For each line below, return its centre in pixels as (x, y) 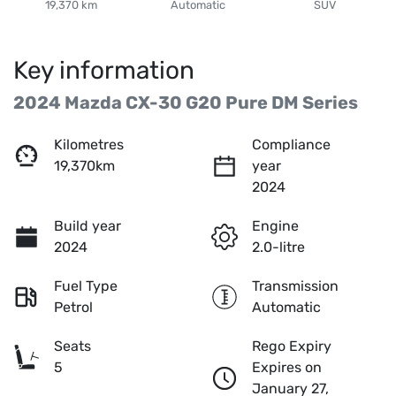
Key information (104, 71)
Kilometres (89, 145)
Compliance (291, 145)
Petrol (73, 308)
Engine (275, 226)
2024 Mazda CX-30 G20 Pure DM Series (186, 103)
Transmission (295, 286)
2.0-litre (278, 247)
